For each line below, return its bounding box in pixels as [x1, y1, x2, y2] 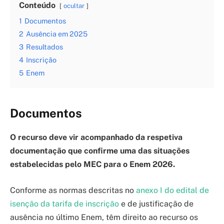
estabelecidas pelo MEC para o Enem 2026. [10, 159, 175, 169]
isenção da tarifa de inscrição [10, 199, 119, 209]
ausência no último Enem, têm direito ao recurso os [10, 212, 198, 222]
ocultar [63, 2, 84, 10]
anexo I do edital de [136, 185, 209, 195]
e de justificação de [119, 199, 193, 209]
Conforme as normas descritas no [10, 185, 136, 195]
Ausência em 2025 [26, 29, 87, 38]
